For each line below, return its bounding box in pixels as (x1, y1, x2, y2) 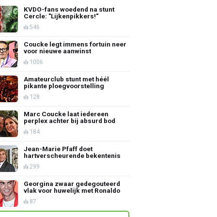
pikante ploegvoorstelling (24, 81, 105, 90)
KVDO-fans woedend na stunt (24, 5, 115, 13)
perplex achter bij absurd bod (24, 116, 116, 124)
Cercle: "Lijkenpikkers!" (24, 12, 99, 20)
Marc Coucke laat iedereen (24, 109, 109, 118)
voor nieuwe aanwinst (24, 46, 92, 55)
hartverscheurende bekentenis (24, 151, 121, 159)
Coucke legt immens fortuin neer (24, 40, 127, 48)
